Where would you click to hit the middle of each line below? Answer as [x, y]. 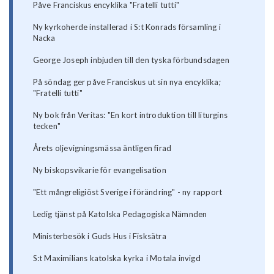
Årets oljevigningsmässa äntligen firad [102, 148]
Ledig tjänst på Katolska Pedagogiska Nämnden [120, 214]
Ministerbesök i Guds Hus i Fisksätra [99, 236]
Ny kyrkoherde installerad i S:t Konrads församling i [127, 27]
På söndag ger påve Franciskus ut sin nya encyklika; [127, 82]
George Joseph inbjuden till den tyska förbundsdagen [131, 60]
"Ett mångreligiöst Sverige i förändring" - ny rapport [128, 192]
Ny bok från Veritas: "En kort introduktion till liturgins [130, 115]
